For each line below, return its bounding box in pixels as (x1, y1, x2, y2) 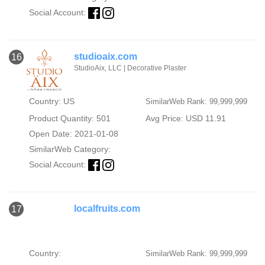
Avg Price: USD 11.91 (145, 114, 226, 123)
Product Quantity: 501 (28, 114, 111, 123)
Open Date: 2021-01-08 (28, 129, 118, 138)
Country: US (28, 96, 75, 106)
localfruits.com (74, 203, 140, 214)
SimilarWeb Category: (28, 144, 111, 154)
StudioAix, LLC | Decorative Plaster (74, 64, 186, 72)
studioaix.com (74, 51, 137, 62)
